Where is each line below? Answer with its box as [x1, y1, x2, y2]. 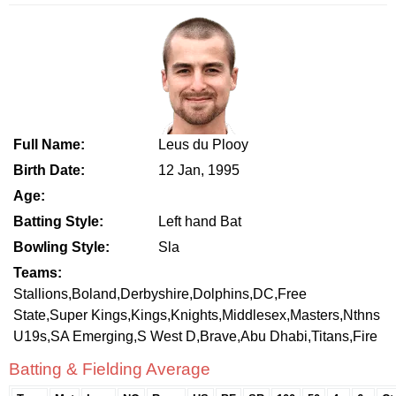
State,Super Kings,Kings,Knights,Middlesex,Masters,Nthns [13, 308, 380, 323]
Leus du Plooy [155, 137, 248, 152]
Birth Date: [13, 163, 85, 178]
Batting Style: [13, 214, 103, 229]
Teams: [13, 265, 62, 280]
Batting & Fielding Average [9, 360, 210, 378]
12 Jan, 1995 [155, 163, 240, 178]
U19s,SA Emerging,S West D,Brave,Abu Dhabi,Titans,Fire [13, 329, 377, 344]
